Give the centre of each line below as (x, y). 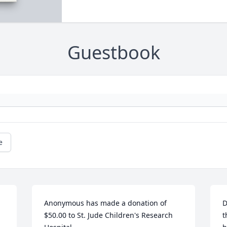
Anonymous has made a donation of (106, 203)
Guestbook (113, 53)
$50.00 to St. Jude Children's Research (109, 215)
